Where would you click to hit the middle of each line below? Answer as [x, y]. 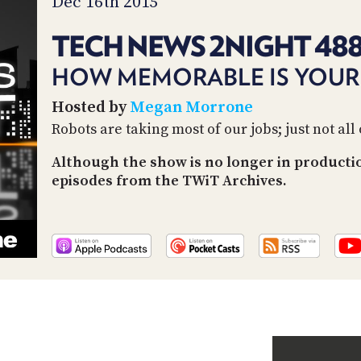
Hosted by [91, 107]
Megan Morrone [191, 107]
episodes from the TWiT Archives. [169, 180]
